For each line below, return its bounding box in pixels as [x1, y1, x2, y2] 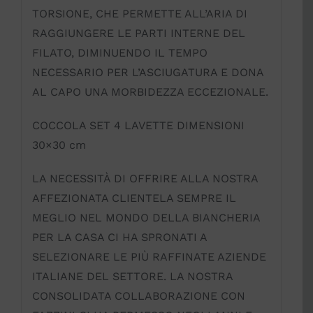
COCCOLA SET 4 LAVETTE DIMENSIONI [31, 119, 245, 133]
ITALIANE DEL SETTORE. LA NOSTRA [31, 270, 233, 284]
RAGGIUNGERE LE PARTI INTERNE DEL [31, 27, 245, 41]
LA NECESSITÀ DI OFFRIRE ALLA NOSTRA [31, 172, 258, 186]
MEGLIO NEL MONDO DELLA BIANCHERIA [31, 211, 260, 225]
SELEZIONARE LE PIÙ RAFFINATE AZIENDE [31, 250, 266, 264]
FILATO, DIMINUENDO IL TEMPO [31, 46, 208, 60]
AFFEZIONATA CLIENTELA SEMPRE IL [31, 191, 236, 205]
